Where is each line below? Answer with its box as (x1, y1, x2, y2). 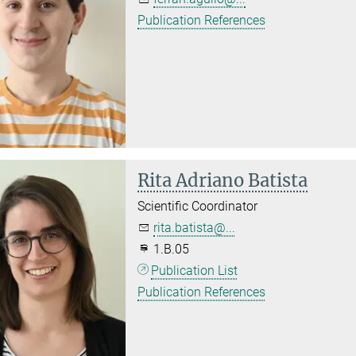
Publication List (151, 262, 238, 278)
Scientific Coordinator (137, 198, 258, 214)
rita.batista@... (153, 219, 236, 235)
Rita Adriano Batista (137, 168, 308, 192)
